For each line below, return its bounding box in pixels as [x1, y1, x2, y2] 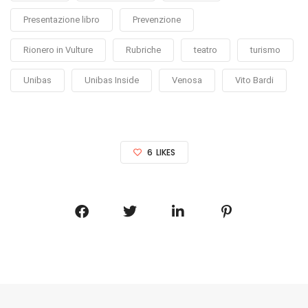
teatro [194, 44, 217, 55]
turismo [250, 44, 280, 55]
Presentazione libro [23, 14, 100, 25]
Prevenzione [133, 14, 181, 25]
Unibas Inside [85, 74, 139, 85]
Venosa [172, 74, 202, 85]
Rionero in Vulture [23, 44, 93, 55]
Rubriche [126, 44, 161, 55]
